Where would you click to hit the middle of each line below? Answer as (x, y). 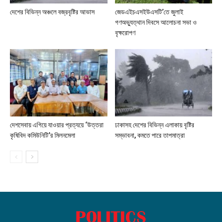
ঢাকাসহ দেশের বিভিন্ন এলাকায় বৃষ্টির (154, 125)
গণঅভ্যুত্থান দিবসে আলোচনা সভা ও (156, 23)
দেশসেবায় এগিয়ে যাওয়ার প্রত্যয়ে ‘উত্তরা (57, 125)
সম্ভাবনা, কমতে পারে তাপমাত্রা (150, 135)
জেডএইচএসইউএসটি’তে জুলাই (149, 12)
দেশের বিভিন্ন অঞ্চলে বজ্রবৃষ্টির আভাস (52, 12)
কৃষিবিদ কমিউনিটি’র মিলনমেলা (43, 135)
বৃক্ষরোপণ (125, 33)
